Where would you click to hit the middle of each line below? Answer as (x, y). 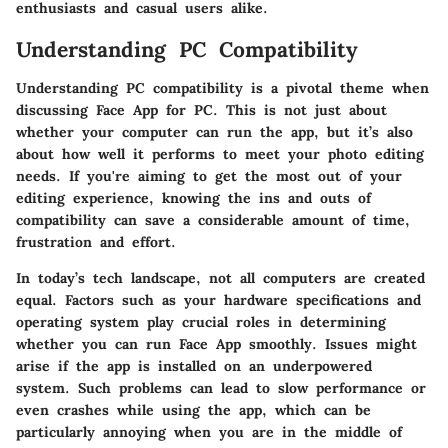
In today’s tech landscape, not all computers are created (220, 277)
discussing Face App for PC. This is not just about (201, 109)
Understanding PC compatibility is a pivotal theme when (222, 87)
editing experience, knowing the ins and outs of (193, 197)
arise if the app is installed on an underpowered (194, 365)
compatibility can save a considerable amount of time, (213, 219)
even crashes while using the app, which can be (193, 409)
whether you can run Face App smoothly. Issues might (216, 343)
